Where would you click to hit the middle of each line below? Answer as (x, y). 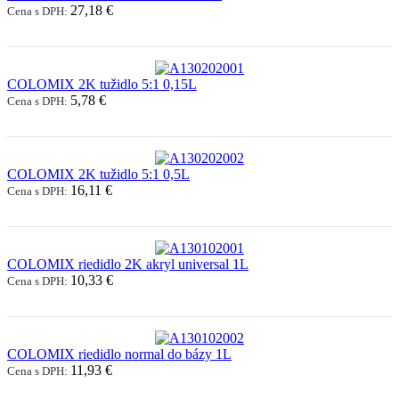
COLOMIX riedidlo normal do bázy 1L (119, 354)
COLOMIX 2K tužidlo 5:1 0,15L (102, 84)
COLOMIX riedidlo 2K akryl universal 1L (128, 264)
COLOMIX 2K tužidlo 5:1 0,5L (98, 174)
